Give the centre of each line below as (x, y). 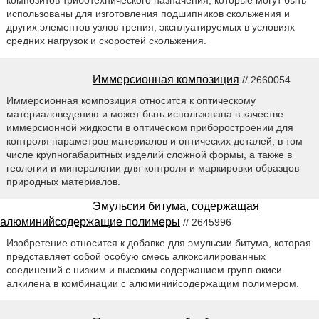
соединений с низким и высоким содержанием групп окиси (144, 270)
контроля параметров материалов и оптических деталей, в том (154, 141)
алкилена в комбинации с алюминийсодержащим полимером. (152, 284)
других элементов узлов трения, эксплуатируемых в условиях (150, 27)
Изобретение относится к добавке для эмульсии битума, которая (158, 243)
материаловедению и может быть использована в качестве (145, 114)
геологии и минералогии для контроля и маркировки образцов (152, 168)
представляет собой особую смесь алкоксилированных (136, 257)
